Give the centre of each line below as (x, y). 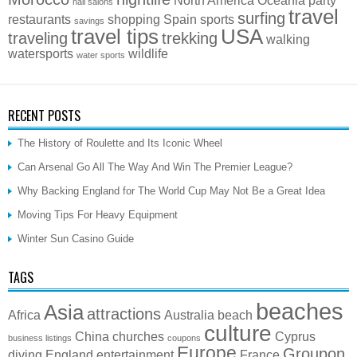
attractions (124, 314)
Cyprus (295, 336)
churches (138, 336)
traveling (38, 38)
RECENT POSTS (44, 115)
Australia (189, 314)
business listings (40, 337)
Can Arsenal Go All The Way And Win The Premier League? (155, 167)
